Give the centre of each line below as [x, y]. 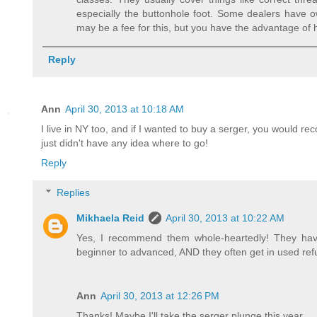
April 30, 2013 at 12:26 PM [160, 295]
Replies [74, 192]
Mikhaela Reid [111, 218]
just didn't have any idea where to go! [125, 143]
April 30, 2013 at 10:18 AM [125, 109]
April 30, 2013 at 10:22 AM [225, 218]
